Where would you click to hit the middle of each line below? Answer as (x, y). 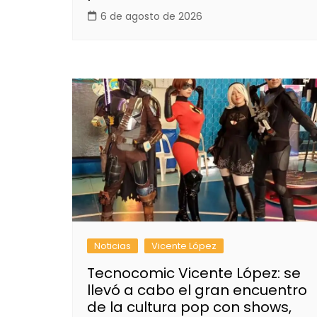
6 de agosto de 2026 (151, 16)
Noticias (113, 246)
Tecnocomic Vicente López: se (194, 273)
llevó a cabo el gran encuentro (197, 290)
